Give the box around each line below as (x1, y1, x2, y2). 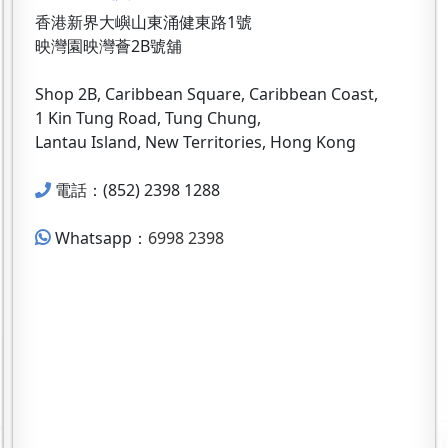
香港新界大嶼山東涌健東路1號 (35, 10, 252, 33)
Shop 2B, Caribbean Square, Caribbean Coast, (35, 82, 378, 105)
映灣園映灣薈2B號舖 (35, 34, 182, 57)
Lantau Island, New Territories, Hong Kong (35, 130, 356, 153)
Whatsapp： (55, 226, 148, 249)
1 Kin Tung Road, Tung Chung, (35, 106, 261, 129)
